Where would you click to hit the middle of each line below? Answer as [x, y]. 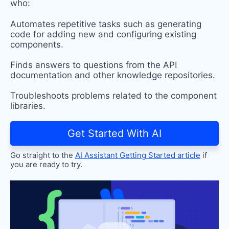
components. [37, 44]
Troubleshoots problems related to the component [113, 95]
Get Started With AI [114, 133]
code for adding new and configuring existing [103, 34]
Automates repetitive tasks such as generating [106, 24]
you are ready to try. [47, 164]
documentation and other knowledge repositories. [113, 75]
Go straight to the [43, 155]
